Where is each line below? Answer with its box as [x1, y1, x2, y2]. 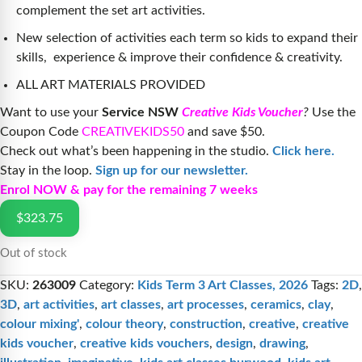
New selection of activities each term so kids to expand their [16, 32, 358, 45]
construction [170, 318, 242, 331]
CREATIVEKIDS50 [82, 125, 184, 139]
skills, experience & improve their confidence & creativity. [16, 51, 343, 65]
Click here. [272, 145, 335, 158]
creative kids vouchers [80, 337, 209, 351]
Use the [309, 106, 356, 120]
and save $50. [184, 125, 265, 139]
